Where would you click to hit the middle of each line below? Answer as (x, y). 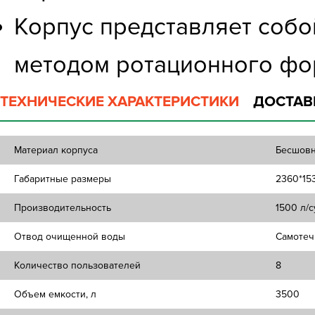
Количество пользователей (77, 265)
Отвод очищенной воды (70, 237)
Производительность (63, 208)
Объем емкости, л (55, 294)
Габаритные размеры (63, 179)
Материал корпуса (56, 150)
